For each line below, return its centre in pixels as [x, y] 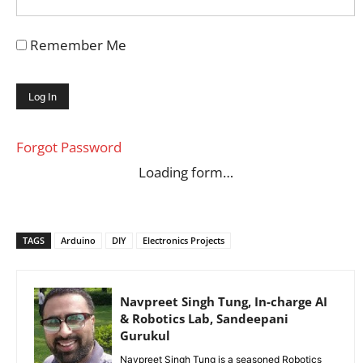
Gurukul [145, 335]
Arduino [78, 240]
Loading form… [186, 172]
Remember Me [77, 45]
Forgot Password [69, 147]
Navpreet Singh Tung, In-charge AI [224, 301]
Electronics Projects [184, 240]
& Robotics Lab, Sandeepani [204, 318]
